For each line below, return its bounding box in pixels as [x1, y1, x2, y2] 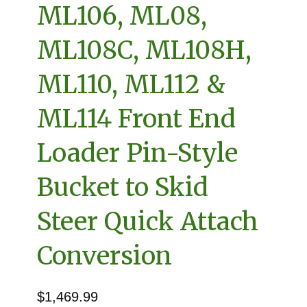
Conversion [37, 241, 172, 272]
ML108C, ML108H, [37, 35, 251, 66]
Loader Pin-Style [37, 138, 238, 169]
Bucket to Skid [37, 172, 208, 204]
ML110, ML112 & [37, 69, 225, 101]
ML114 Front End [37, 103, 236, 135]
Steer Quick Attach [37, 206, 258, 238]
